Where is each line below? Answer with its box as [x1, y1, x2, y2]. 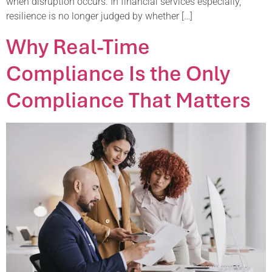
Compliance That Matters [6, 85, 251, 114]
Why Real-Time [6, 32, 150, 60]
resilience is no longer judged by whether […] [6, 10, 192, 22]
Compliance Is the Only [6, 58, 230, 87]
